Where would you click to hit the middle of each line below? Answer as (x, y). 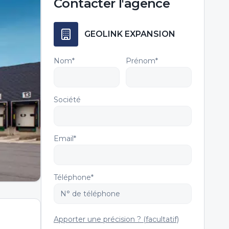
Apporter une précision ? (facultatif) (116, 219)
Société (67, 100)
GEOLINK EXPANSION (130, 34)
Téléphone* (74, 177)
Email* (65, 139)
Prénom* (142, 61)
